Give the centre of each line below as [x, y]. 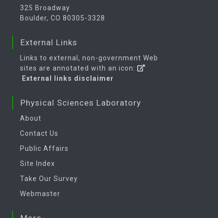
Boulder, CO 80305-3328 [63, 18]
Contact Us [39, 133]
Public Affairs [44, 148]
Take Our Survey [49, 179]
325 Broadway [45, 8]
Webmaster [40, 194]
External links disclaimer [67, 78]
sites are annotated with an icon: [79, 68]
